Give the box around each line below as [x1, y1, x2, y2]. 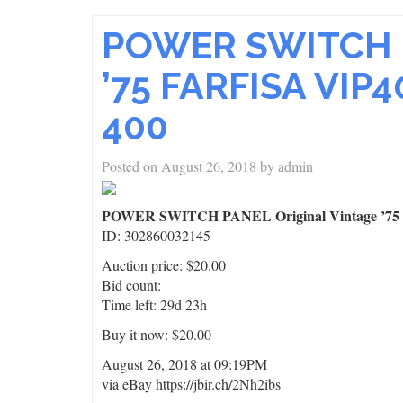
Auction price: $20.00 [102, 255, 226, 274]
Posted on [102, 157, 161, 175]
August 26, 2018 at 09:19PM [102, 354, 267, 373]
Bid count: [102, 275, 161, 294]
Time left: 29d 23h [102, 295, 207, 314]
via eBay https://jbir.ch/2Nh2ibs [102, 374, 281, 393]
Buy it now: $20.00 [102, 325, 211, 344]
